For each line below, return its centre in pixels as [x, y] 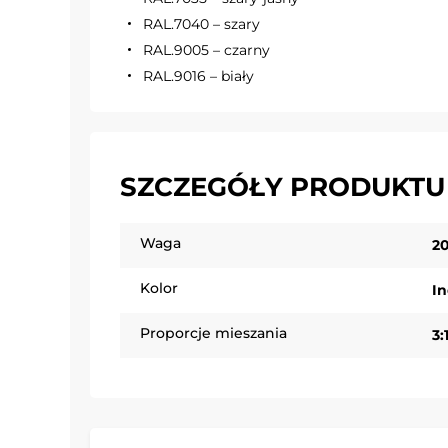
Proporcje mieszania [213, 332]
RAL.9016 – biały [198, 75]
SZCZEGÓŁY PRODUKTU [282, 186]
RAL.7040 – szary [201, 23]
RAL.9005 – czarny [206, 49]
